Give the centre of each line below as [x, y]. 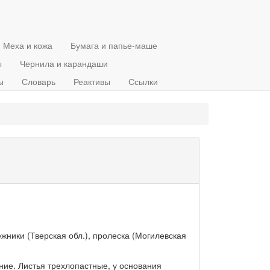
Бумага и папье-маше [114, 45]
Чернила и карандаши [64, 63]
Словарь [39, 81]
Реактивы [92, 81]
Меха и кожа [28, 45]
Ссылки [143, 81]
